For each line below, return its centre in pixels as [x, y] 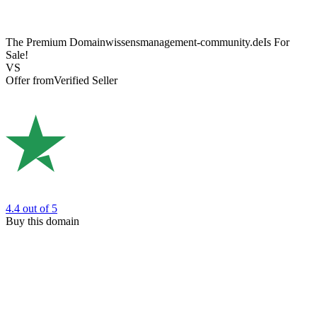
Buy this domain [42, 221]
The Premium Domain [56, 42]
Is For [276, 42]
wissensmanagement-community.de [184, 42]
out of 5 [40, 208]
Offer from [30, 81]
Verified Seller [86, 81]
